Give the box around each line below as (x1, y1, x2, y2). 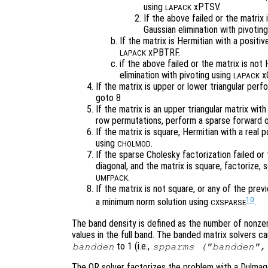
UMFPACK (96, 173, 128, 183)
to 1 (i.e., (114, 240, 153, 252)
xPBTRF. (146, 47, 180, 59)
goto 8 (96, 92, 121, 104)
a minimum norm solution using (96, 196, 211, 208)
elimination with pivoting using (120, 69, 233, 81)
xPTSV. (191, 1, 221, 13)
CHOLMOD (117, 139, 151, 149)
